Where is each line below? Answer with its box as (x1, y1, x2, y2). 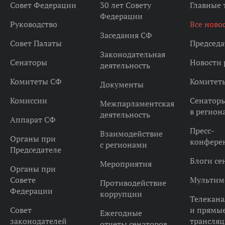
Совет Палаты (10, 38, 62, 48)
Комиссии (10, 95, 47, 105)
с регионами (99, 140, 147, 150)
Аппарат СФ (10, 115, 56, 125)
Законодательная (99, 49, 165, 59)
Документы (99, 79, 144, 89)
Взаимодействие (99, 129, 163, 139)
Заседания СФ (99, 30, 152, 40)
